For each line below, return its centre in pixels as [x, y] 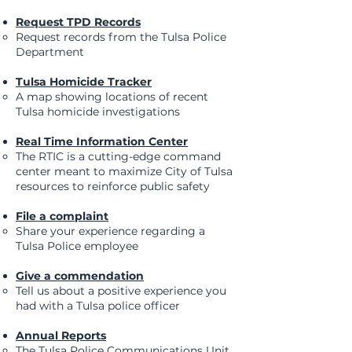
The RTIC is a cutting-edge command [118, 156]
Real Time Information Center [102, 141]
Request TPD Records [78, 22]
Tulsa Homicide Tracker [84, 82]
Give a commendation [80, 276]
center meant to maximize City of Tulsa [124, 171]
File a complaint [62, 216]
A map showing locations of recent [112, 97]
